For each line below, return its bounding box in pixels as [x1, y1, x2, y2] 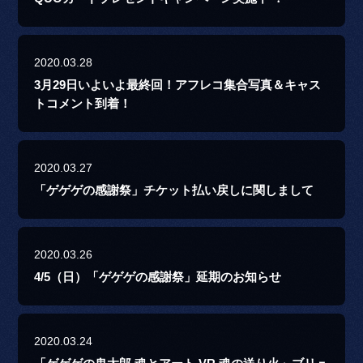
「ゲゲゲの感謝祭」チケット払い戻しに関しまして [34, 184, 314, 198]
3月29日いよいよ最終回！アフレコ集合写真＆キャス [34, 79, 322, 92]
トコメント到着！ [34, 97, 132, 111]
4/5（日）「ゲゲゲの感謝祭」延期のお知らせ [34, 271, 282, 284]
